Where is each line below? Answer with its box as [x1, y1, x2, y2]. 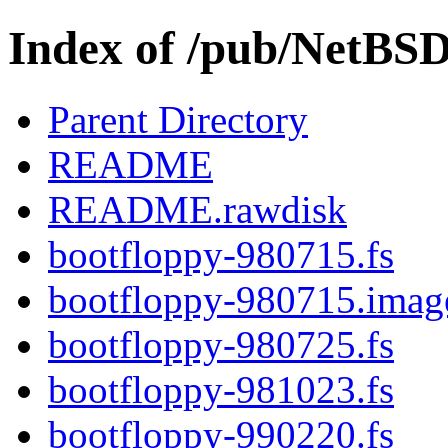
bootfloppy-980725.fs [48, 322, 394, 366]
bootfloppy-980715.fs [48, 232, 394, 276]
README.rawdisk [48, 187, 347, 231]
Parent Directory [48, 97, 308, 141]
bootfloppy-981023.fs [48, 367, 394, 411]
